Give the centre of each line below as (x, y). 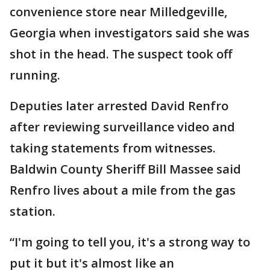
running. (35, 75)
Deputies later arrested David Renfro (119, 106)
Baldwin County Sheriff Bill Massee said (125, 169)
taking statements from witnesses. (113, 148)
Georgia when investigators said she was (130, 33)
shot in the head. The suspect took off (121, 54)
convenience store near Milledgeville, (118, 12)
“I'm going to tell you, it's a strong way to (130, 242)
